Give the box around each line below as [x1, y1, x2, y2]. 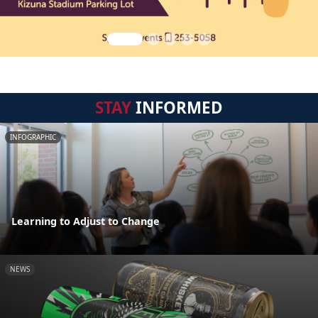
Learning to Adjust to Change [11, 214, 160, 229]
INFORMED [131, 97, 223, 119]
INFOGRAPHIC [10, 132, 56, 142]
